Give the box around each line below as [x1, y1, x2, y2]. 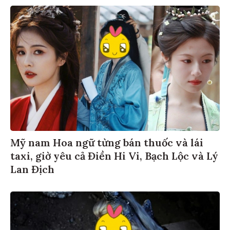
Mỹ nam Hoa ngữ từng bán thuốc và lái [10, 138, 203, 151]
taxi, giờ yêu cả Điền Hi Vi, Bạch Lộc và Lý [10, 151, 218, 164]
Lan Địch [10, 164, 54, 178]
